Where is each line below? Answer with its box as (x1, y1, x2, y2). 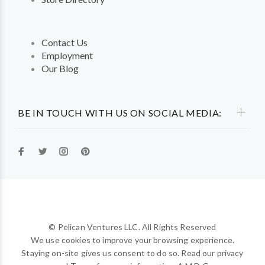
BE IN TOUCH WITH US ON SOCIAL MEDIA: (18, 107, 222, 118)
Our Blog (41, 63, 79, 74)
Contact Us (41, 37, 88, 48)
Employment (41, 50, 93, 61)
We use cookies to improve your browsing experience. (30, 235, 235, 245)
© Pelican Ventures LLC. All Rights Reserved (49, 222, 216, 232)
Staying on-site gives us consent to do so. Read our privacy (21, 248, 244, 258)
